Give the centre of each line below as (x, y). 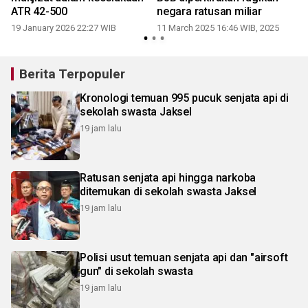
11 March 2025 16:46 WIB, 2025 (218, 27)
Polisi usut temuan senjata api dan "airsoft (184, 257)
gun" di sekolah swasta (136, 271)
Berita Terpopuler (72, 74)
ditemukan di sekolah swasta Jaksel (168, 191)
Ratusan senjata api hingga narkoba (168, 177)
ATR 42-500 (39, 11)
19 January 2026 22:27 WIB (64, 27)
